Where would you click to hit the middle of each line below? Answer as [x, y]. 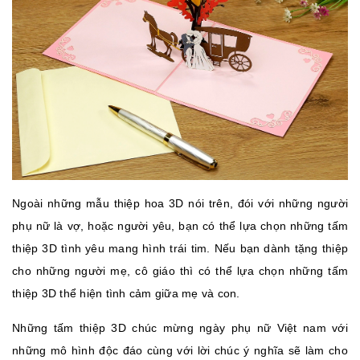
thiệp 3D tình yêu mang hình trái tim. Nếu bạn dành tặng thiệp [180, 249]
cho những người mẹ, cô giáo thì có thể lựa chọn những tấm [180, 271]
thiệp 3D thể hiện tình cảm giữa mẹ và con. [126, 294]
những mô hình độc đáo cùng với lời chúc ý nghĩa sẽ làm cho [180, 351]
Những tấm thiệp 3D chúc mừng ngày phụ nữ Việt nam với [180, 328]
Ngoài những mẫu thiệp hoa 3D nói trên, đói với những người [180, 204]
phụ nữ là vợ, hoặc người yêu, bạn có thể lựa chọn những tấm [180, 226]
